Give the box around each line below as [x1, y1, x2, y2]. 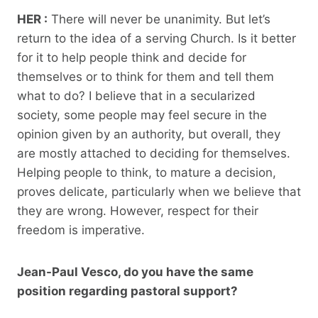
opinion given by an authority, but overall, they [17, 126, 280, 141]
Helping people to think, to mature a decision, [17, 165, 276, 180]
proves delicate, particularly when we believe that [17, 184, 301, 199]
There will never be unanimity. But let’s [48, 11, 270, 26]
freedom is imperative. [17, 222, 145, 237]
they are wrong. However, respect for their [17, 203, 258, 218]
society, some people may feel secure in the [17, 107, 267, 122]
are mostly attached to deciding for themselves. [17, 146, 290, 160]
